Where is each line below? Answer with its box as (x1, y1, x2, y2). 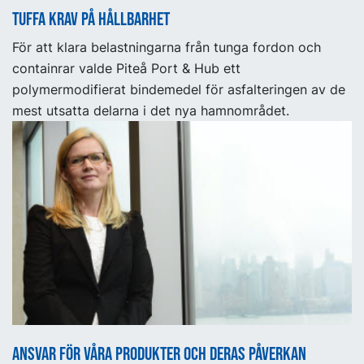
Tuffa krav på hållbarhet (12, 8, 170, 32)
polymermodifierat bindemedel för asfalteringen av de (12, 81, 345, 98)
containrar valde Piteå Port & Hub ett (12, 60, 240, 77)
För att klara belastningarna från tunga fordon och (12, 39, 321, 56)
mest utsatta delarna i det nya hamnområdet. (12, 102, 289, 119)
